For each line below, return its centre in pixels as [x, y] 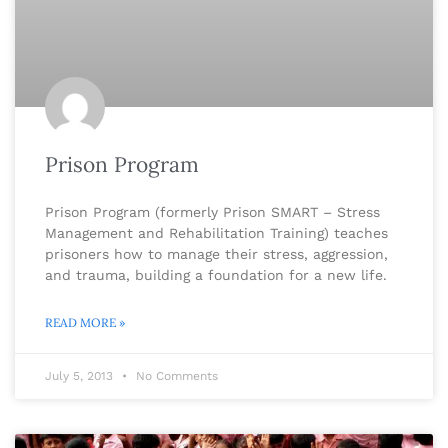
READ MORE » [85, 322]
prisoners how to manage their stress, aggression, [216, 253]
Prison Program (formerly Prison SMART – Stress [212, 211]
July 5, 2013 [81, 375]
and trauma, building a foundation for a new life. [216, 274]
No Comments [175, 375]
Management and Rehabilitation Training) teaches [216, 232]
